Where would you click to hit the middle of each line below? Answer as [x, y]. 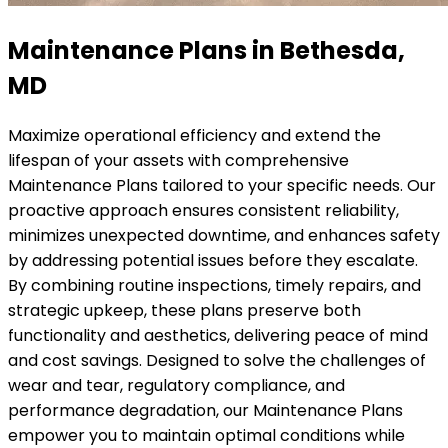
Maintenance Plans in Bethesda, [206, 50]
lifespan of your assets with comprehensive [178, 160]
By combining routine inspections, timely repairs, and [214, 285]
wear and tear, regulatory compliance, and [176, 385]
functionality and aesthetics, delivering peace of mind [218, 335]
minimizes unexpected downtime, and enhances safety [224, 235]
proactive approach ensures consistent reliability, [203, 210]
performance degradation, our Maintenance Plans [205, 410]
